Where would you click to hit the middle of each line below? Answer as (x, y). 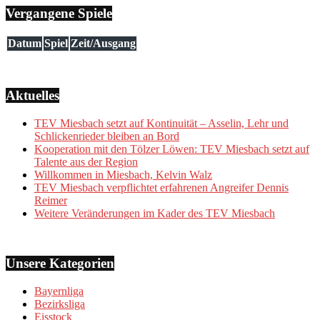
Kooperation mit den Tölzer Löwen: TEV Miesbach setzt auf (172, 149)
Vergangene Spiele (59, 14)
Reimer (51, 200)
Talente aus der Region (86, 161)
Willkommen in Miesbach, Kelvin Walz (123, 174)
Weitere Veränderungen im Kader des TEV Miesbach (155, 213)
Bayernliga (59, 291)
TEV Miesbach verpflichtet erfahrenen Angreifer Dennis (161, 187)
